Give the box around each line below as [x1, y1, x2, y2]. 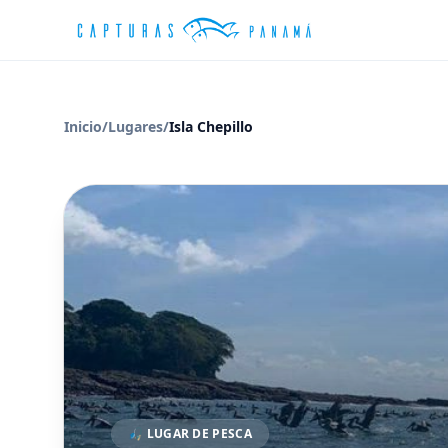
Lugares [108, 117, 163, 136]
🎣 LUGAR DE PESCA [128, 425, 252, 442]
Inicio [64, 117, 102, 136]
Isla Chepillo [169, 117, 253, 136]
